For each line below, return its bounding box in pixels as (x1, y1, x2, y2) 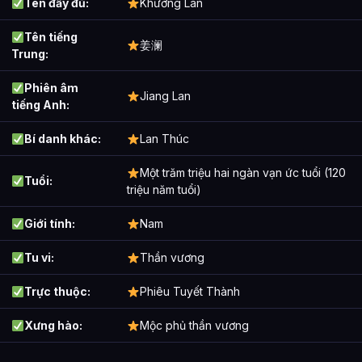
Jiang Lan (139, 89, 191, 103)
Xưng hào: (23, 318, 82, 333)
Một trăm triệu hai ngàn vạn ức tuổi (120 (139, 166, 346, 180)
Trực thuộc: (23, 284, 90, 299)
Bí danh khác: (23, 132, 101, 146)
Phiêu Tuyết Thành (139, 284, 240, 299)
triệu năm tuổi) (127, 183, 201, 197)
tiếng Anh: (11, 98, 69, 112)
